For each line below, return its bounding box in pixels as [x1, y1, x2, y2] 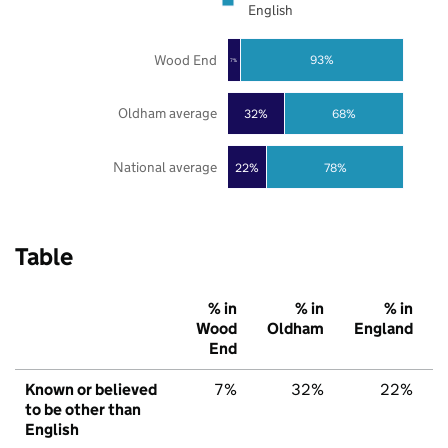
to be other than [25, 400, 141, 420]
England [354, 319, 413, 339]
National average [112, 158, 217, 177]
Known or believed [25, 380, 157, 400]
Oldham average [117, 104, 217, 123]
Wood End [153, 50, 217, 69]
